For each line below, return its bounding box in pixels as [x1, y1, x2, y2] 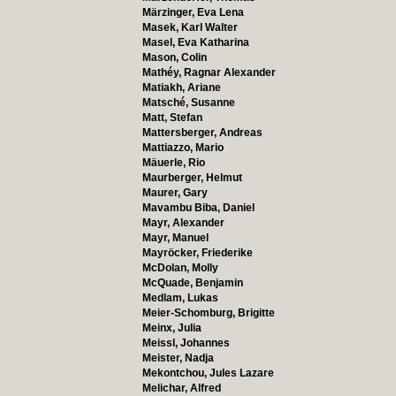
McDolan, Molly [141, 262, 218, 274]
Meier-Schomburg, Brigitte [141, 307, 275, 319]
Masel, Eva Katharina [141, 36, 249, 49]
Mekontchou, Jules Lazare [141, 367, 274, 379]
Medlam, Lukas [141, 292, 218, 304]
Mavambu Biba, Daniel [141, 202, 255, 214]
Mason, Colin [141, 51, 207, 64]
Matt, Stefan [141, 111, 202, 124]
